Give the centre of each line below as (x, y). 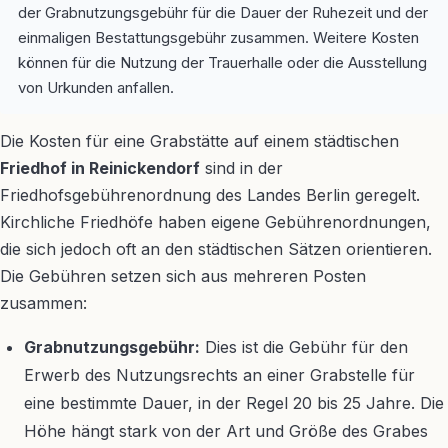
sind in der (241, 168)
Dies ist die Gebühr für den (304, 347)
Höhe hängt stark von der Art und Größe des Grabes (226, 431)
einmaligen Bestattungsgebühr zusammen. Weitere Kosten (218, 37)
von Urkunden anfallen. (96, 87)
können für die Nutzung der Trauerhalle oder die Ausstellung (222, 62)
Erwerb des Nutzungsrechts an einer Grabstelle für (219, 375)
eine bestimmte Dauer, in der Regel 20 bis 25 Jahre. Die (234, 403)
